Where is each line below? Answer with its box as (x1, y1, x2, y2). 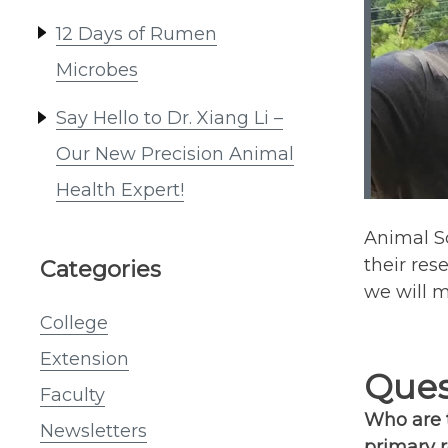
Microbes (56, 58, 138, 81)
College (40, 311, 108, 334)
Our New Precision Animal (56, 143, 294, 166)
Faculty (40, 383, 105, 406)
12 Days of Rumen (56, 22, 217, 45)
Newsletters (40, 419, 147, 442)
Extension (40, 347, 129, 370)
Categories (40, 255, 161, 284)
